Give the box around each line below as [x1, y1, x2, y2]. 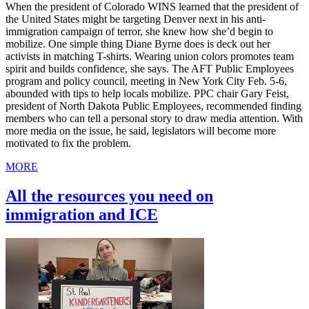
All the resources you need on [6, 187, 213, 206]
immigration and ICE [6, 206, 158, 224]
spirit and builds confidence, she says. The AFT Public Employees [6, 63, 294, 75]
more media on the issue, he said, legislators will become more [6, 125, 276, 137]
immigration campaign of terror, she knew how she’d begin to [6, 26, 273, 38]
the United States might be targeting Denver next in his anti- [6, 13, 266, 26]
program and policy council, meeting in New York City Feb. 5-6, [6, 75, 287, 88]
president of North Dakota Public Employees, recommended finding [6, 100, 301, 112]
